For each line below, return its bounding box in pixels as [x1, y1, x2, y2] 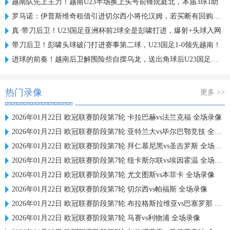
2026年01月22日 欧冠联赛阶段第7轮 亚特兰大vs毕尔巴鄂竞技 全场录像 [12, 128, 215, 136]
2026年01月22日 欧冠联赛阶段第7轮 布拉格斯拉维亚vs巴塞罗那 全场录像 [12, 200, 215, 207]
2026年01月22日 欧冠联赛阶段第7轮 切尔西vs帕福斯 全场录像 [12, 185, 207, 193]
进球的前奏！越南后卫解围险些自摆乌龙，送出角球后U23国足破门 [12, 55, 211, 63]
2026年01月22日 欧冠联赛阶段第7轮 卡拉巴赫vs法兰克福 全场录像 [12, 113, 222, 121]
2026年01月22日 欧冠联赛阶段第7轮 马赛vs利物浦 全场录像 [12, 214, 200, 222]
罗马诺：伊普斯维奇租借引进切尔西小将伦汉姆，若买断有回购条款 [12, 12, 213, 20]
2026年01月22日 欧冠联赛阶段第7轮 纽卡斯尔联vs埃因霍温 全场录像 [12, 157, 215, 164]
